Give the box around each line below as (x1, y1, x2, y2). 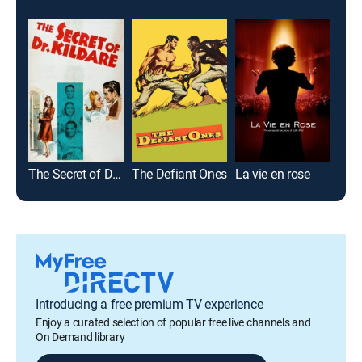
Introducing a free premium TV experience (36, 294, 263, 313)
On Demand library (36, 328, 125, 344)
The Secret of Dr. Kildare (112, 164, 122, 183)
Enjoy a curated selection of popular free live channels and (36, 314, 311, 330)
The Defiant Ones (132, 164, 227, 183)
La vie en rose (235, 164, 310, 183)
